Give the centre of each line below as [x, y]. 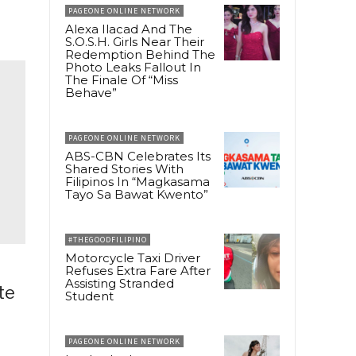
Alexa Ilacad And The [129, 29]
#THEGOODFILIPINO [108, 240]
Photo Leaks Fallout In [133, 68]
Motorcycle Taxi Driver [133, 258]
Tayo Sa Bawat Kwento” [137, 195]
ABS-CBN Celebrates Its [138, 157]
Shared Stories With [124, 169]
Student [89, 296]
